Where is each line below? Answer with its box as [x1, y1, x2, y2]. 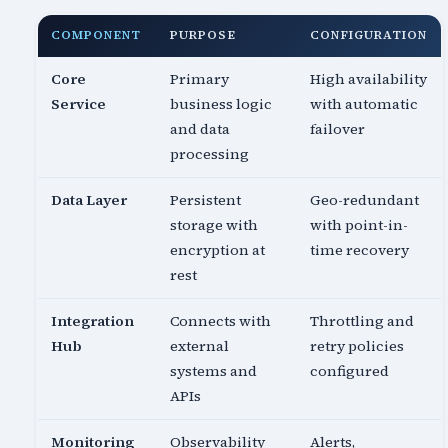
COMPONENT [51, 27, 141, 44]
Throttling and [310, 311, 415, 332]
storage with [170, 215, 259, 236]
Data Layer [51, 190, 128, 211]
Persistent [170, 190, 242, 211]
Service [51, 94, 107, 115]
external [170, 336, 230, 357]
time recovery [310, 240, 410, 261]
